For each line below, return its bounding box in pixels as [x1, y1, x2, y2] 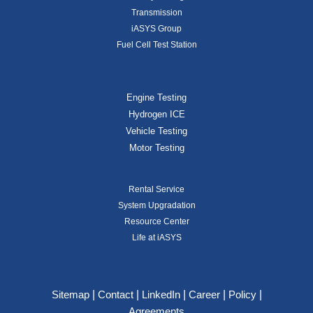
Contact [97, 289, 133, 301]
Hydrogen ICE [128, 109, 185, 120]
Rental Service [129, 184, 184, 194]
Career [188, 289, 220, 301]
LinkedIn [141, 289, 180, 301]
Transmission [131, 8, 182, 18]
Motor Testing [129, 143, 184, 154]
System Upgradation [117, 200, 196, 210]
